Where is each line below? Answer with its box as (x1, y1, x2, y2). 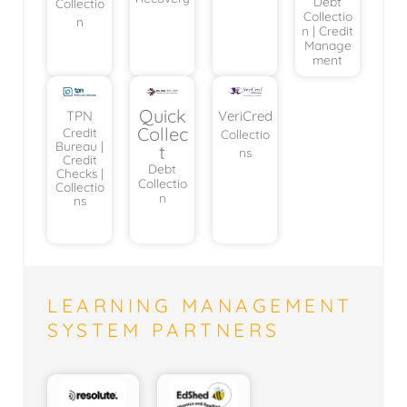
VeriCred (217, 107, 273, 125)
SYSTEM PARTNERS (47, 318, 281, 342)
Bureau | (55, 138, 104, 154)
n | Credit (302, 22, 353, 38)
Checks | (55, 165, 104, 182)
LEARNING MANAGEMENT (47, 293, 353, 318)
